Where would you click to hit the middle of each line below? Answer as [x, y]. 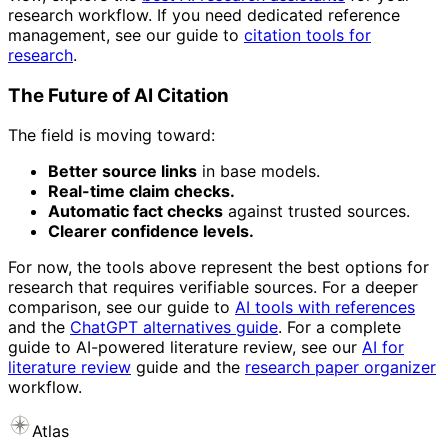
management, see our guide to [126, 34]
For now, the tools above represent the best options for [218, 267]
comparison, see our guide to [121, 307]
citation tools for [307, 34]
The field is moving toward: [111, 135]
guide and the [188, 367]
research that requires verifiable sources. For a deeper [213, 287]
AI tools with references [325, 307]
